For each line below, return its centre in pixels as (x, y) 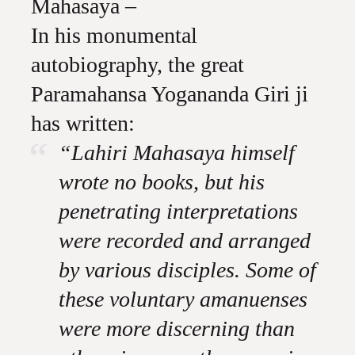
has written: (82, 123)
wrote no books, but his (161, 182)
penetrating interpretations (178, 211)
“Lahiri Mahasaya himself (176, 153)
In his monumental (114, 35)
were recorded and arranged (184, 240)
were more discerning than (176, 328)
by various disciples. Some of (187, 270)
